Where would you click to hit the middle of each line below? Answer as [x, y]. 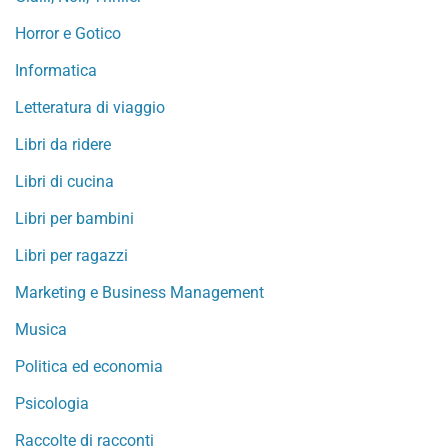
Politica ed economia [89, 366]
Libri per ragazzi [71, 255]
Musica [41, 329]
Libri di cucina [64, 181]
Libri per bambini [74, 218]
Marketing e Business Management [139, 292]
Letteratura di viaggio [90, 107]
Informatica [56, 70]
